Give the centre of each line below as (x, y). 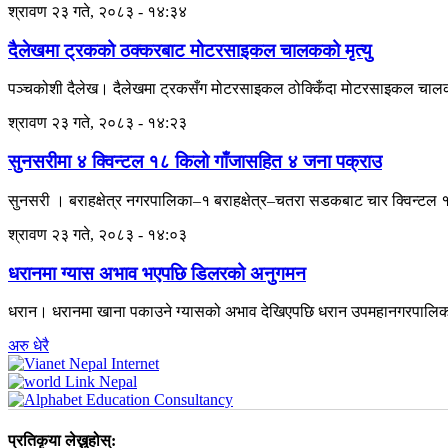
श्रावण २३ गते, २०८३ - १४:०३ (97, 234)
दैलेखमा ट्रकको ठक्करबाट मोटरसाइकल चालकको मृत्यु (190, 50)
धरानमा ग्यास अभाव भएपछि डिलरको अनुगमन (157, 273)
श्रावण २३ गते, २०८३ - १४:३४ (97, 11)
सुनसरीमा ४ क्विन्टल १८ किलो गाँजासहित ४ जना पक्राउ (195, 162)
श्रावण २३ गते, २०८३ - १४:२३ (97, 123)
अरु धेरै (28, 346)
